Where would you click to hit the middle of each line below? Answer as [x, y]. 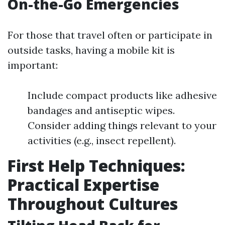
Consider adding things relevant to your [122, 125]
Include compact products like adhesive [122, 95]
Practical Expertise [83, 185]
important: [33, 65]
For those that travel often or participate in [110, 35]
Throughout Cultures [93, 204]
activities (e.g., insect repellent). [102, 140]
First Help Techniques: [96, 165]
